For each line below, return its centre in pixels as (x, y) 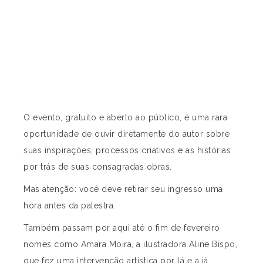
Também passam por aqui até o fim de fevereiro (122, 227)
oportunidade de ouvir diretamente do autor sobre (127, 134)
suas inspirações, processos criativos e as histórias (127, 150)
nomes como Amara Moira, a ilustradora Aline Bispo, (130, 244)
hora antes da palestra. (70, 205)
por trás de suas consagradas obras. (98, 166)
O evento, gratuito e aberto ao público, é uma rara (125, 117)
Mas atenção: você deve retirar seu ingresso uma (123, 189)
